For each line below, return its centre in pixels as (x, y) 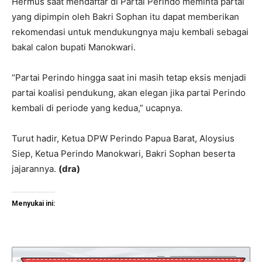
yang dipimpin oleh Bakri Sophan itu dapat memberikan (125, 16)
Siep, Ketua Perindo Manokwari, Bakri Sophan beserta (123, 153)
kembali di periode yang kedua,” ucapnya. (97, 108)
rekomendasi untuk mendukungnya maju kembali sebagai (130, 32)
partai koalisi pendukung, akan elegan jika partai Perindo (129, 92)
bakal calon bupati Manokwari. (74, 47)
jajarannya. (35, 168)
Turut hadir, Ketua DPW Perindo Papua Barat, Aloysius (123, 138)
